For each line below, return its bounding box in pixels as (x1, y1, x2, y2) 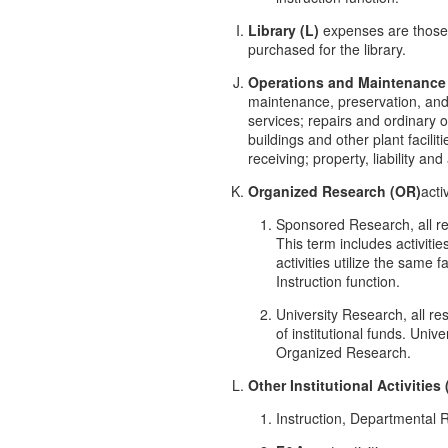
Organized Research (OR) (248, 180, 421, 201)
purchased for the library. (248, 38, 406, 59)
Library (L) (248, 19, 319, 40)
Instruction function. (276, 270, 400, 291)
